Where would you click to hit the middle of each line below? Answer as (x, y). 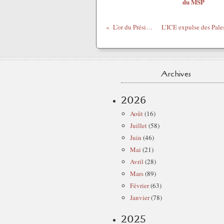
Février (139, 185)
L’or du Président (149, 27)
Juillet (138, 125)
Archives (176, 74)
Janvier (140, 197)
